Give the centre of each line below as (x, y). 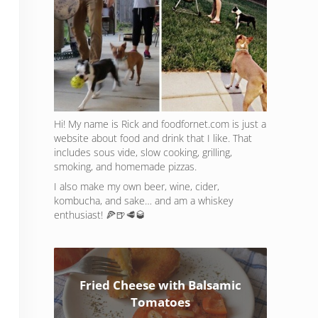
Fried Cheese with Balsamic (160, 285)
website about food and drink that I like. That (153, 138)
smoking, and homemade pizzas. (125, 167)
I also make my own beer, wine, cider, (137, 187)
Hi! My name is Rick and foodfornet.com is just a (160, 124)
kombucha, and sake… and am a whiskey (143, 201)
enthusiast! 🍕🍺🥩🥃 (100, 215)
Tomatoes (160, 302)
